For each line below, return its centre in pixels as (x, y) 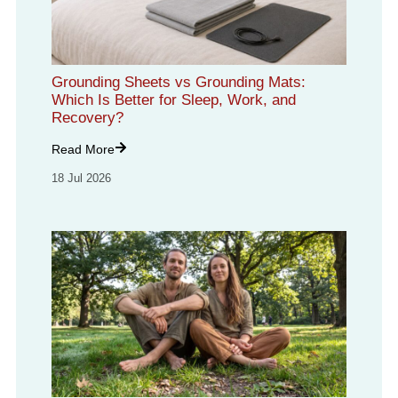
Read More (83, 150)
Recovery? (87, 118)
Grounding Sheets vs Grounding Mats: (178, 83)
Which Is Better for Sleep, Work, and (173, 100)
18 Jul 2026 (81, 179)
